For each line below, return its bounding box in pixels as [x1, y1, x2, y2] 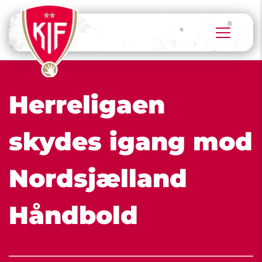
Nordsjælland [9, 163, 187, 194]
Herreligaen [9, 89, 165, 120]
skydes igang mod [9, 126, 253, 157]
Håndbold [9, 200, 138, 230]
